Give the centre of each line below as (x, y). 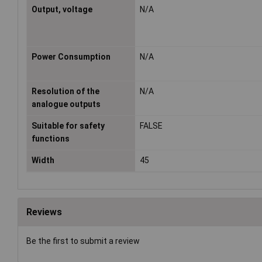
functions (51, 138)
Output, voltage (62, 9)
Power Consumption (71, 56)
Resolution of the (65, 91)
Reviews (44, 212)
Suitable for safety (68, 125)
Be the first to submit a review (83, 241)
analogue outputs (66, 104)
